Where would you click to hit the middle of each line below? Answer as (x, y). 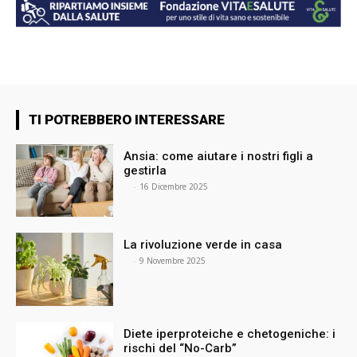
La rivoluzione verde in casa (205, 245)
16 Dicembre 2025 (174, 186)
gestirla (147, 170)
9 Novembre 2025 (173, 261)
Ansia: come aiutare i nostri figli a (219, 156)
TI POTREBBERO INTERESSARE (127, 119)
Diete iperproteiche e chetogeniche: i (230, 334)
